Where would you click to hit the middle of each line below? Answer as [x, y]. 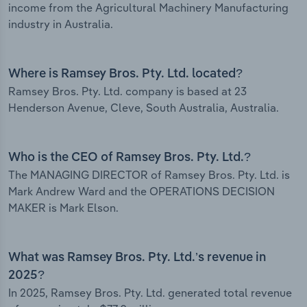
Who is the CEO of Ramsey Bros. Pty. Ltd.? [130, 158]
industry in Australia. [61, 24]
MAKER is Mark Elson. [63, 208]
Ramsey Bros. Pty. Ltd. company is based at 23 [127, 91]
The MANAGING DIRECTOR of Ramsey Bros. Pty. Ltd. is [149, 175]
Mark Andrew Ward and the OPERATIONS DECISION [142, 192]
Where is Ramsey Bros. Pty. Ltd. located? [125, 74]
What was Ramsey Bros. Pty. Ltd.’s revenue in [137, 258]
